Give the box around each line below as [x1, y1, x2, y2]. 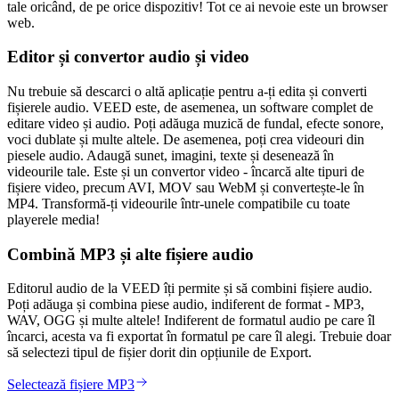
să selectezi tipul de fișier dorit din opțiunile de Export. [7, 345, 312, 361]
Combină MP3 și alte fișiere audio [7, 244, 254, 264]
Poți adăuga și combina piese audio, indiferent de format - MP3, [7, 297, 364, 313]
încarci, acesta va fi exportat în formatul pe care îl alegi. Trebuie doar [7, 329, 391, 345]
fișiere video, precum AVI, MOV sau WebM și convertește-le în [7, 179, 364, 195]
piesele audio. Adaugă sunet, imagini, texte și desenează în [7, 147, 334, 163]
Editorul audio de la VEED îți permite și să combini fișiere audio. [7, 281, 372, 297]
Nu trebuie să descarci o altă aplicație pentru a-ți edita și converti [7, 83, 367, 99]
